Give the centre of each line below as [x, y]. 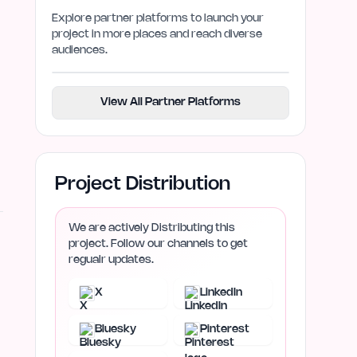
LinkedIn [221, 293]
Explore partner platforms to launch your [158, 19]
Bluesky [116, 330]
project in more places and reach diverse [157, 35]
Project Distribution [143, 184]
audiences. [80, 51]
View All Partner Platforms [171, 102]
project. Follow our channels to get [158, 244]
